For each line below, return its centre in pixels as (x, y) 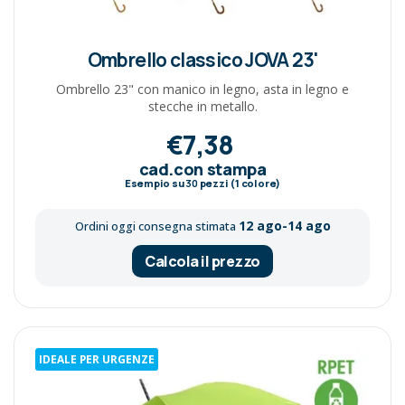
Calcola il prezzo (202, 261)
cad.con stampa (202, 169)
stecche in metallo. (202, 106)
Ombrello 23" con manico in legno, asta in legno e (202, 89)
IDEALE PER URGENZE (97, 358)
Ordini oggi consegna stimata (156, 226)
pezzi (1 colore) (239, 183)
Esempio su (155, 183)
